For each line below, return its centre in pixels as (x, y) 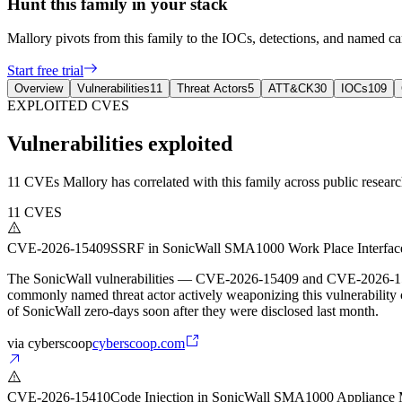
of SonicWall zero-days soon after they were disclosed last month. (193, 311)
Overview (39, 89)
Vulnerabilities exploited (120, 144)
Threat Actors (212, 89)
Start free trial (45, 71)
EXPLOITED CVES (68, 106)
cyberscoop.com (139, 344)
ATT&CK (291, 89)
